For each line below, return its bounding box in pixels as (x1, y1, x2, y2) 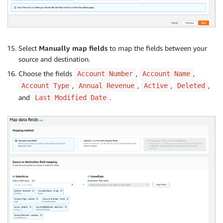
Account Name (142, 70, 190, 78)
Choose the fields (18, 69, 74, 78)
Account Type (21, 82, 69, 90)
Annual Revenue (79, 82, 134, 90)
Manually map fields (39, 44, 110, 53)
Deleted (177, 82, 205, 90)
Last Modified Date (35, 94, 107, 102)
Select (18, 44, 39, 53)
